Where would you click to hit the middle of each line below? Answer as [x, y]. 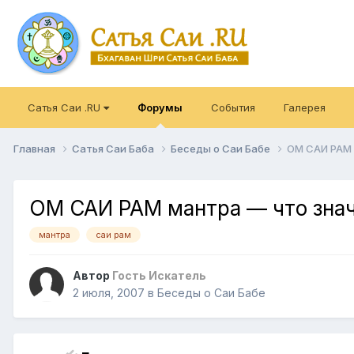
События [233, 107]
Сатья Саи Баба [114, 148]
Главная [36, 148]
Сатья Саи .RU [66, 107]
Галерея [305, 107]
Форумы [160, 107]
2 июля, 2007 [109, 293]
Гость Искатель [159, 276]
